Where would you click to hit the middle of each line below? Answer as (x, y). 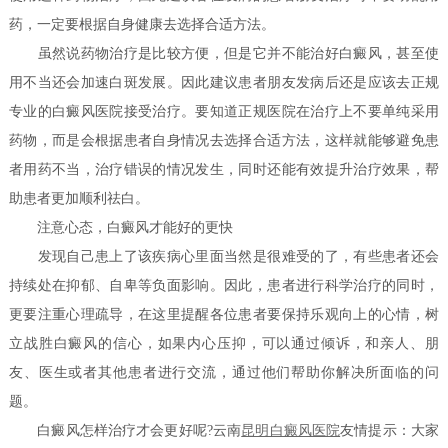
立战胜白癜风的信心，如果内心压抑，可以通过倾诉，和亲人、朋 (224, 344)
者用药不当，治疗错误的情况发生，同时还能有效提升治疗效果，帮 (224, 170)
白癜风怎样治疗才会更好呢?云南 (125, 431)
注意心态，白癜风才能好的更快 (121, 228)
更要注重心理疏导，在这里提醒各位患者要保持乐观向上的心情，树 (224, 315)
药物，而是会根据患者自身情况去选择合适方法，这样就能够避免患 (224, 141)
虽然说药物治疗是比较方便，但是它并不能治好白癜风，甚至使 (224, 54)
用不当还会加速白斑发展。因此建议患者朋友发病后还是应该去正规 (224, 83)
